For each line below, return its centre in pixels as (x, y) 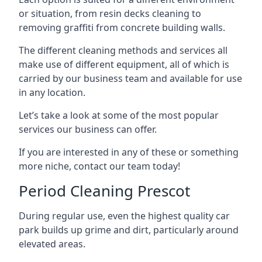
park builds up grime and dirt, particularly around (129, 230)
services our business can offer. (88, 129)
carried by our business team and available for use (130, 78)
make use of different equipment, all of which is (124, 64)
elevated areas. (52, 244)
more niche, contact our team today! (99, 166)
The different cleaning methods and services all (123, 50)
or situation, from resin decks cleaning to (110, 13)
